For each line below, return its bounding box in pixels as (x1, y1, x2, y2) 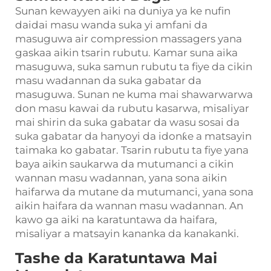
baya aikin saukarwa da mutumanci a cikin (15, 158, 233, 170)
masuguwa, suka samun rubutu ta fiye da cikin (15, 60, 252, 73)
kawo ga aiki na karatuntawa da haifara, (15, 214, 217, 226)
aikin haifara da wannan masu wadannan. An (15, 200, 243, 212)
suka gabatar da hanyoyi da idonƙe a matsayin (15, 130, 252, 142)
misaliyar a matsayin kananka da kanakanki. (15, 227, 239, 240)
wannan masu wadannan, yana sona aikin (15, 172, 227, 184)
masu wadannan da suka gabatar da (15, 74, 201, 87)
